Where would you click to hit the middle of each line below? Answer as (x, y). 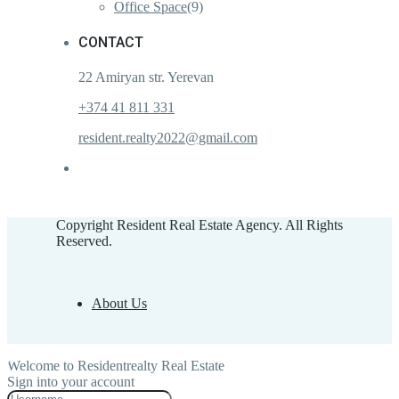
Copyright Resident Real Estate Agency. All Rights (199, 225)
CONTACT (111, 42)
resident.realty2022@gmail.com (168, 138)
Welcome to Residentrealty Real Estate (116, 366)
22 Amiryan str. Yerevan (146, 77)
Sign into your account (71, 382)
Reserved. (84, 241)
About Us (119, 304)
